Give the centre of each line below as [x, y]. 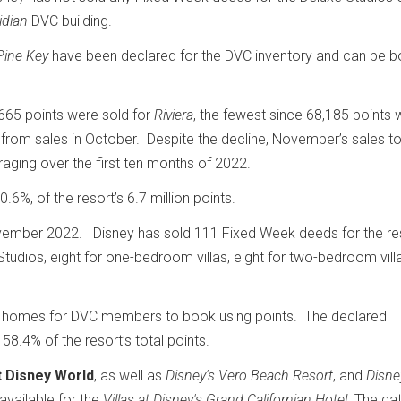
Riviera [174, 115]
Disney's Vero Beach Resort [249, 376]
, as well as [130, 376]
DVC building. [70, 21]
